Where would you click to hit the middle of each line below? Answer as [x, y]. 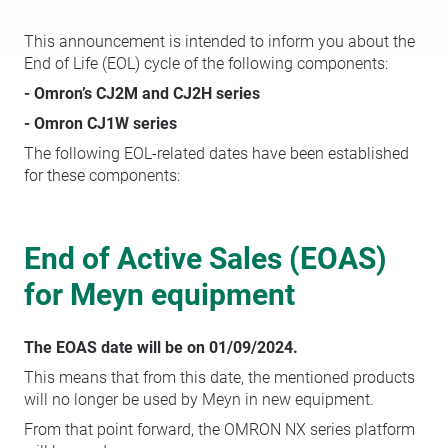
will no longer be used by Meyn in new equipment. [199, 399]
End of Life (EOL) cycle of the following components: [206, 63]
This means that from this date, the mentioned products [219, 377]
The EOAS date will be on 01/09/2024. [161, 347]
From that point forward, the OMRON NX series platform [219, 429]
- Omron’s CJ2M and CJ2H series [142, 93]
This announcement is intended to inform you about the [219, 41]
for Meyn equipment [159, 294]
